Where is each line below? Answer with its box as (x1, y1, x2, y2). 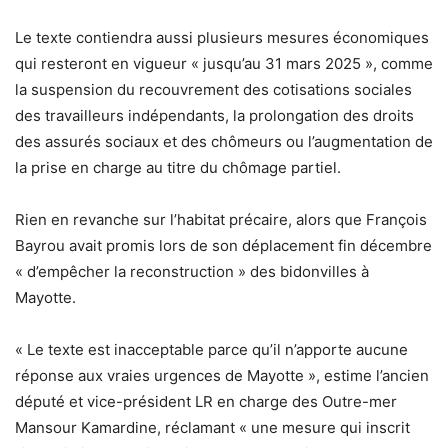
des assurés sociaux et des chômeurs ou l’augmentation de (15, 132, 433, 152)
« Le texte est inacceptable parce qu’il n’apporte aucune (15, 340, 408, 360)
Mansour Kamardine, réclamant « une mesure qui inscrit (15, 418, 410, 438)
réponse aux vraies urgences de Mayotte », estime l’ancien (15, 366, 429, 386)
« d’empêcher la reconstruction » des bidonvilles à (15, 262, 369, 282)
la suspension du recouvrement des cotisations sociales (15, 80, 412, 100)
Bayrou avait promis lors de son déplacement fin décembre (15, 236, 432, 256)
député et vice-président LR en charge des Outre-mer (15, 392, 397, 412)
